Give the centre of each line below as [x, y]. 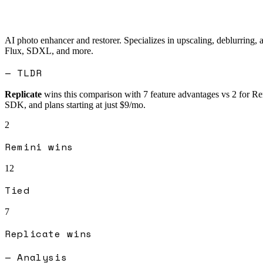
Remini [23, 146]
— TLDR [23, 73]
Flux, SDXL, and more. [49, 50]
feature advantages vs [189, 94]
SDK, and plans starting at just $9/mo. [75, 104]
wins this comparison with [91, 94]
